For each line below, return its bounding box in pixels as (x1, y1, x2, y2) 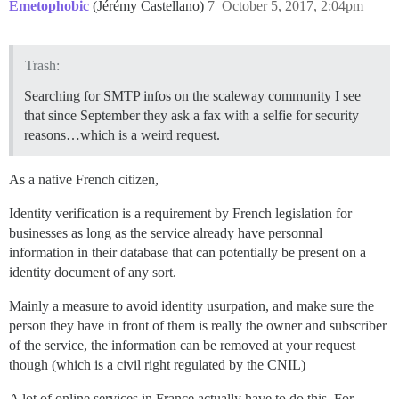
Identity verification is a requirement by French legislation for (9, 206, 352, 222)
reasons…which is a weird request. (24, 127, 220, 143)
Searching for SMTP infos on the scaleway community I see (24, 88, 361, 104)
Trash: (24, 58, 60, 74)
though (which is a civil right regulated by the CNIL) (9, 357, 305, 373)
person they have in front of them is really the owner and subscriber (9, 318, 387, 334)
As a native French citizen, (9, 172, 159, 188)
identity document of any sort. (9, 265, 176, 281)
